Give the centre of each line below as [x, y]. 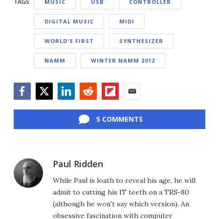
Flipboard [119, 104]
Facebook [31, 104]
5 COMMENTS [119, 119]
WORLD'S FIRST [69, 41]
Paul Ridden [78, 164]
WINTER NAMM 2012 [123, 60]
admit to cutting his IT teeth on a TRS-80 [121, 192]
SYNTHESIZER [141, 41]
